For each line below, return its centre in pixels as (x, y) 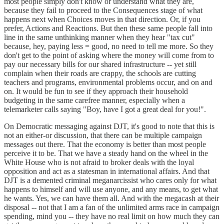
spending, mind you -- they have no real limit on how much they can (112, 216)
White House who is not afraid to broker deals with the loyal (99, 162)
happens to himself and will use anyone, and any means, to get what (111, 189)
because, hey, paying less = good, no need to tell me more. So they (109, 46)
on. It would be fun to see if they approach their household (96, 91)
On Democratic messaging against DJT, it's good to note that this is (109, 126)
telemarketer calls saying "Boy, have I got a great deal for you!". (105, 109)
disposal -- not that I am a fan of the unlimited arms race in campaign (112, 207)
